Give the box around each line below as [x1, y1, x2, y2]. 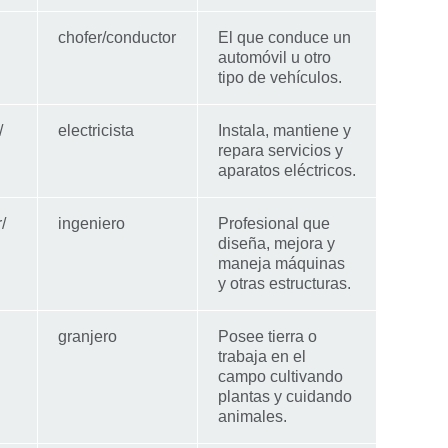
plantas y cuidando [218, 387, 352, 405]
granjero [58, 327, 117, 345]
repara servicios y [218, 141, 343, 159]
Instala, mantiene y [218, 121, 351, 139]
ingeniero [58, 214, 125, 232]
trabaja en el [218, 347, 306, 365]
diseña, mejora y [218, 234, 335, 252]
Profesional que [218, 214, 330, 232]
